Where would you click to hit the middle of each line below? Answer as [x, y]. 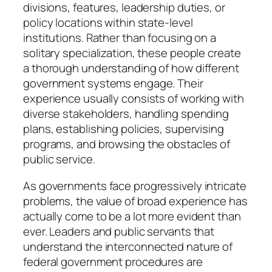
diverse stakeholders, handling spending [126, 114]
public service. [59, 159]
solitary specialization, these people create [132, 53]
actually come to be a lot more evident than [132, 216]
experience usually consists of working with [134, 99]
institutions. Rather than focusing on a [120, 38]
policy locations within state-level [108, 23]
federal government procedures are [113, 261]
